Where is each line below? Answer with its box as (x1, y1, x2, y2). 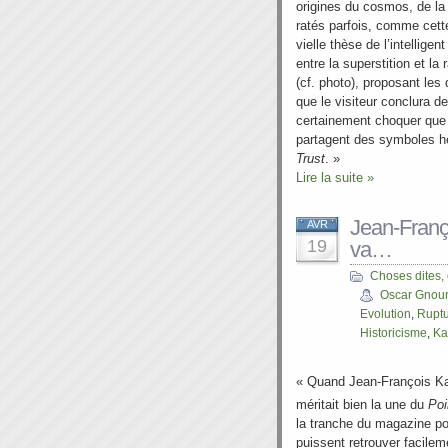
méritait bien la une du (296, 397, 428, 413)
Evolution (360, 307, 411, 321)
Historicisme (360, 326, 427, 340)
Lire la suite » (296, 170, 374, 185)
